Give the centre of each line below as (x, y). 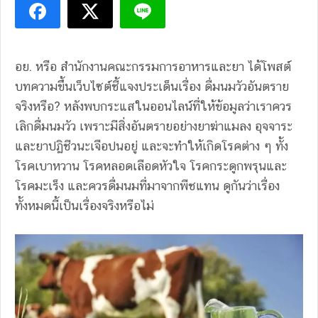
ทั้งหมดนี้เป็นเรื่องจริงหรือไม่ (84, 205)
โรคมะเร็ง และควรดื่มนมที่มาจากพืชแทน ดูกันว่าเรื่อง (147, 186)
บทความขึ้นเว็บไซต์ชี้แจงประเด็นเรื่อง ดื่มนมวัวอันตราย (152, 86)
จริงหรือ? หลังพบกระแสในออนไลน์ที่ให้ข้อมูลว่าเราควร (153, 106)
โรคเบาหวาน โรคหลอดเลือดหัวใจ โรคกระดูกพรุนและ (151, 166)
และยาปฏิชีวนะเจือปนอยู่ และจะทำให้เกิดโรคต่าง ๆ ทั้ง (152, 146)
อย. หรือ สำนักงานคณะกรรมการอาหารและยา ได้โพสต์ (153, 66)
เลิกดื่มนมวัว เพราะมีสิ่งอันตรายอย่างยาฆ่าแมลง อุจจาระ (154, 126)
